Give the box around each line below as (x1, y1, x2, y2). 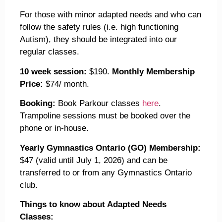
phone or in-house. (20, 123, 89, 133)
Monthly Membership (112, 66, 195, 76)
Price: (20, 79, 46, 89)
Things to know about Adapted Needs (20, 200, 166, 210)
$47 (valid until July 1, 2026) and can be (20, 155, 167, 165)
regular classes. (20, 47, 79, 57)
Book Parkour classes (55, 99, 142, 109)
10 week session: (20, 66, 87, 76)
